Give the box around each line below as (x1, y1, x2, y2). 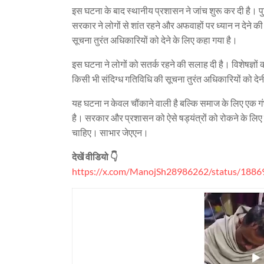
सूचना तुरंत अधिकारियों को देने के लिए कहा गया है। (72, 34, 237, 45)
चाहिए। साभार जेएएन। (72, 127, 148, 138)
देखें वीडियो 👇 (72, 151, 118, 162)
